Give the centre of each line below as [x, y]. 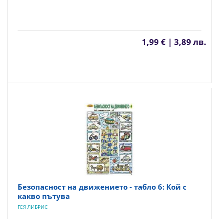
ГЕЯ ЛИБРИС [33, 207]
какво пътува [44, 196]
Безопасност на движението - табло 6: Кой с [102, 187]
